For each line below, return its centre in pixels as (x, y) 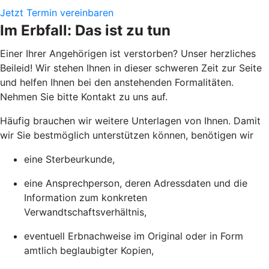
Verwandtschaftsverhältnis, (85, 212)
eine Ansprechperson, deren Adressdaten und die (136, 183)
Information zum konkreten (86, 197)
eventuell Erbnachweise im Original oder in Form (134, 236)
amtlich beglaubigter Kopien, (89, 250)
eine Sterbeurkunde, (69, 159)
